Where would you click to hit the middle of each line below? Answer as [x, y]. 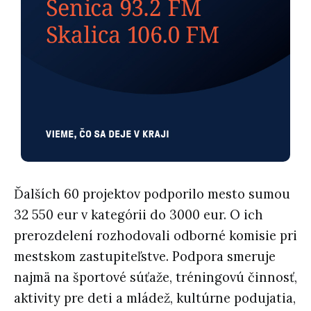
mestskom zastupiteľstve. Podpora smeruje [145, 256]
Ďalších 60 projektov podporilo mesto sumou [152, 194]
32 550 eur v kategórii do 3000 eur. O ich [138, 215]
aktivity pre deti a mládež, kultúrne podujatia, [155, 298]
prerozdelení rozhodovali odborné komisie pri [155, 235]
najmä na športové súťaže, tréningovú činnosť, [155, 277]
